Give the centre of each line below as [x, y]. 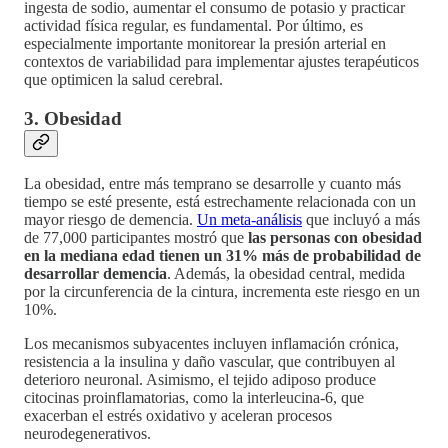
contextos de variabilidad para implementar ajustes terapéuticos [221, 61]
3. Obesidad [73, 118]
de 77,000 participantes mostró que [136, 238]
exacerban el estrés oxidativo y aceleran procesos [178, 416]
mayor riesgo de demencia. [110, 220]
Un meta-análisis [249, 220]
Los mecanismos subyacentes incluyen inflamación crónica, [211, 344]
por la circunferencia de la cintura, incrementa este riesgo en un [222, 292]
